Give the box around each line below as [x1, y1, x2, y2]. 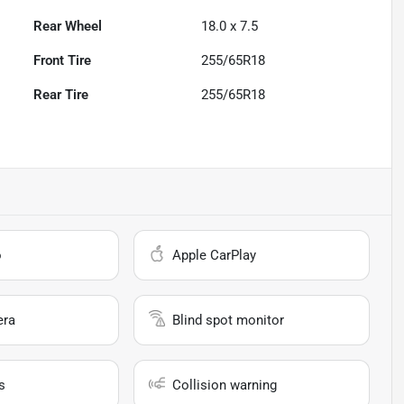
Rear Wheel [33, 18, 103, 35]
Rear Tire [33, 87, 89, 104]
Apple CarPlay [172, 247, 257, 264]
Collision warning [172, 377, 278, 394]
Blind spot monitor [172, 312, 285, 329]
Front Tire [33, 52, 92, 69]
